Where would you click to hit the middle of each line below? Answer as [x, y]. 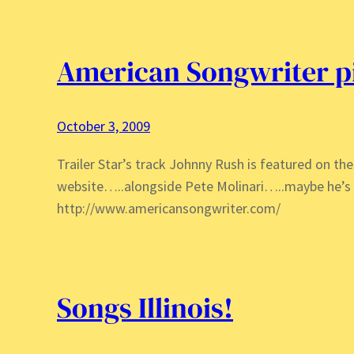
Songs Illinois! [145, 308]
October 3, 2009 [104, 126]
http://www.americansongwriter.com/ [169, 209]
